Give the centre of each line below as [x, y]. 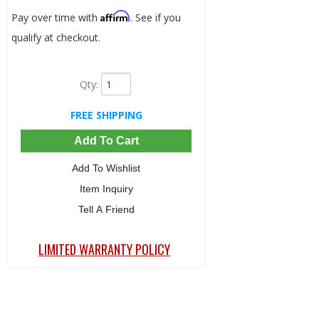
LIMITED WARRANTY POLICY [105, 250]
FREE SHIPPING [106, 115]
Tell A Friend [106, 210]
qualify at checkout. [56, 38]
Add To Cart [106, 141]
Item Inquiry [106, 189]
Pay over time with [56, 18]
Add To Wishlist [106, 168]
